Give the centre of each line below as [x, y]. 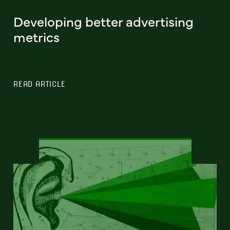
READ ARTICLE [40, 84]
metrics [36, 37]
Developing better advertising [103, 21]
